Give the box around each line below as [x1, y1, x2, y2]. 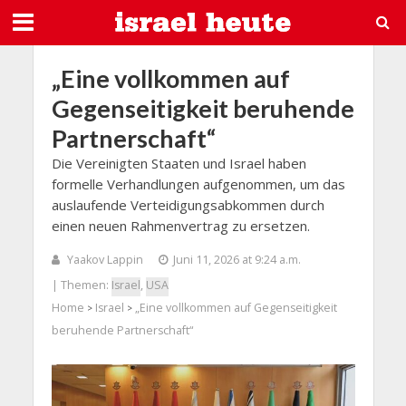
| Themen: [51, 277, 111, 294]
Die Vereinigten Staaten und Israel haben [51, 154, 306, 172]
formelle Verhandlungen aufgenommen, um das [51, 175, 345, 193]
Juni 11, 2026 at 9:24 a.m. [172, 252, 301, 268]
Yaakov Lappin [66, 252, 143, 268]
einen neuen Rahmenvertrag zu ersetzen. [51, 217, 310, 235]
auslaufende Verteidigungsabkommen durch [51, 196, 324, 214]
